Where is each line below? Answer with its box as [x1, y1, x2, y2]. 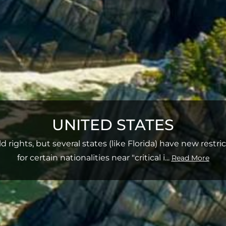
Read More [171, 153, 209, 162]
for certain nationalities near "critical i [17, 153, 165, 162]
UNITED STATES [52, 116, 174, 134]
